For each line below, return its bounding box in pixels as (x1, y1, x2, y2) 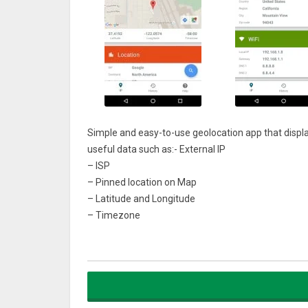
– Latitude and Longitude (87, 193, 195, 204)
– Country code (87, 243, 153, 254)
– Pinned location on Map (87, 177, 197, 188)
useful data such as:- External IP (87, 144, 225, 155)
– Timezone (87, 210, 140, 221)
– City (87, 292, 112, 303)
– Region (87, 276, 126, 287)
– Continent (87, 226, 138, 237)
